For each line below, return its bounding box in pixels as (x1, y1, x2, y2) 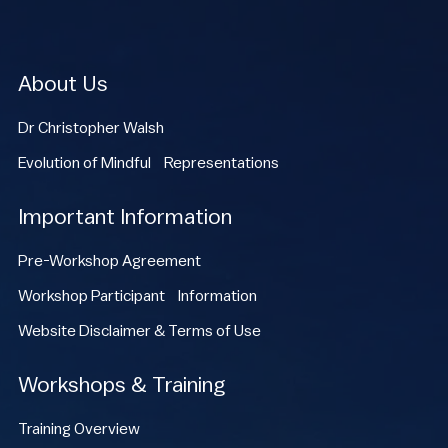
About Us (18, 73, 108, 96)
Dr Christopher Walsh (18, 120, 164, 137)
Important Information (18, 206, 232, 229)
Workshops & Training (18, 374, 225, 397)
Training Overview (18, 421, 140, 438)
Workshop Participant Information (18, 288, 257, 305)
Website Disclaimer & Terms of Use (18, 323, 261, 340)
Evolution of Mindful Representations (18, 155, 279, 172)
